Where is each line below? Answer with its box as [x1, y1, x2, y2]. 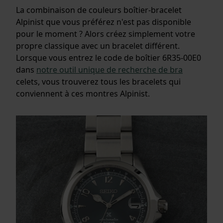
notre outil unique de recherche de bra [36, 64, 183, 75]
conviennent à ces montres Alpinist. [16, 88, 150, 99]
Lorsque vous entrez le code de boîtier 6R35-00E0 [16, 52, 201, 63]
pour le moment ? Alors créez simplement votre [16, 28, 195, 39]
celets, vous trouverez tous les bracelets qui [16, 76, 181, 87]
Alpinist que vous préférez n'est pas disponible [16, 16, 191, 27]
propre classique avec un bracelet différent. [16, 40, 180, 51]
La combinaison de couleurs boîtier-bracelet [16, 4, 182, 15]
